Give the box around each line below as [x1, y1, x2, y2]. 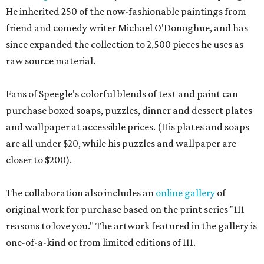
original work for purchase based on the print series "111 [6, 203, 245, 215]
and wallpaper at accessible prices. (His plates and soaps [6, 121, 249, 133]
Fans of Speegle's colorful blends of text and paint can [6, 88, 238, 100]
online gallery [156, 187, 215, 199]
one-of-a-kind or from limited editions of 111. [6, 236, 196, 248]
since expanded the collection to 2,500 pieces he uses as [6, 38, 243, 50]
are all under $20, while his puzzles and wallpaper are [6, 137, 236, 149]
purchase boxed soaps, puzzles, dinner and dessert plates [6, 104, 252, 116]
